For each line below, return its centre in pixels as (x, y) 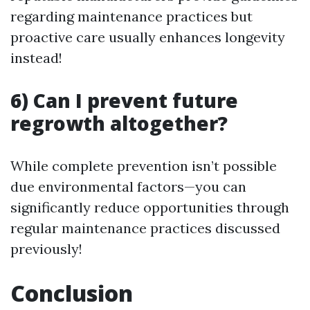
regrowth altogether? (119, 123)
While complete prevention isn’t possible (144, 166)
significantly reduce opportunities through (150, 207)
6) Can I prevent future (124, 100)
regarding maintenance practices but (131, 16)
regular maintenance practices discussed (145, 228)
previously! (46, 249)
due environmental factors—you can (128, 186)
